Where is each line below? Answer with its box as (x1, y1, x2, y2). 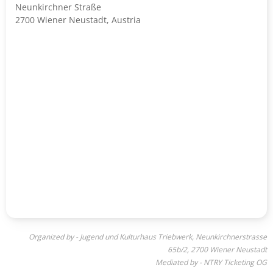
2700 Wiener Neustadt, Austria (15, 13, 141, 26)
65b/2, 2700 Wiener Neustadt (168, 244, 267, 255)
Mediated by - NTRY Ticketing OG (155, 257, 267, 268)
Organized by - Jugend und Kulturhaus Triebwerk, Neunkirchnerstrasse (29, 231, 267, 242)
